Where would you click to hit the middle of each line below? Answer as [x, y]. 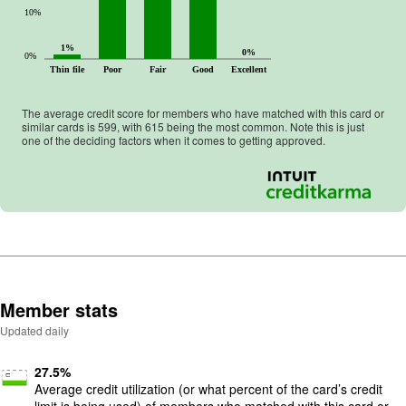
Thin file [68, 69]
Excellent [249, 69]
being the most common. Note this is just [264, 126]
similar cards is [60, 126]
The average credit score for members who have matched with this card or [203, 112]
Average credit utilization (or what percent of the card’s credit [208, 388]
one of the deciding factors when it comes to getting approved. [174, 140]
